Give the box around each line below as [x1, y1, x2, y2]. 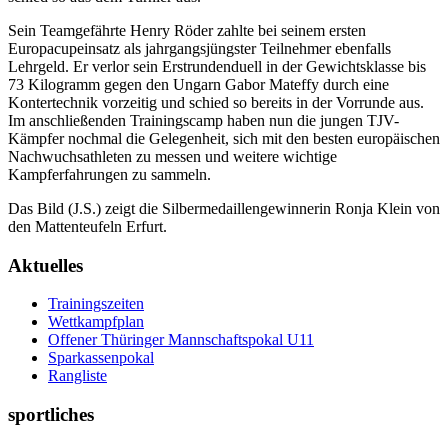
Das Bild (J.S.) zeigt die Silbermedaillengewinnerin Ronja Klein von [8, 200, 440, 218]
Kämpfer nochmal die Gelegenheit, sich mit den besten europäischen [8, 130, 440, 148]
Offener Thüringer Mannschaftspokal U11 [48, 331, 314, 349]
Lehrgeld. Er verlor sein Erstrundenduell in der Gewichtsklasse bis [8, 58, 426, 76]
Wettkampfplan [48, 313, 144, 331]
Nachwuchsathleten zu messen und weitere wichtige [8, 148, 337, 166]
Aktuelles [8, 254, 83, 276]
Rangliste [48, 367, 107, 385]
